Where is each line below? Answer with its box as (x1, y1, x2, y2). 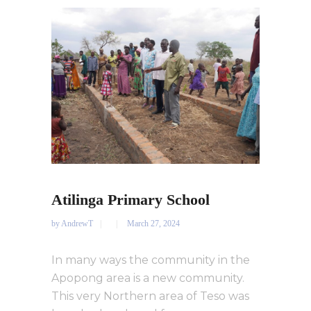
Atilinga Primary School (51, 191, 210, 209)
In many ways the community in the (51, 253, 250, 267)
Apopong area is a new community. (51, 271, 244, 285)
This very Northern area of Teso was (51, 289, 249, 303)
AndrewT (61, 219, 95, 229)
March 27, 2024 (127, 219, 180, 229)
